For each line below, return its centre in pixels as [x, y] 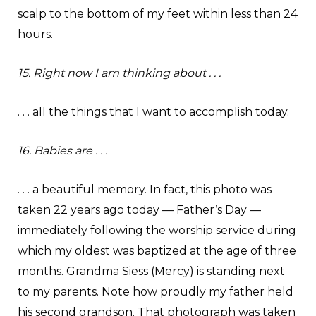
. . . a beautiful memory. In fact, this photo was [145, 190]
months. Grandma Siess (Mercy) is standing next [151, 272]
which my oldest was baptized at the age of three [157, 251]
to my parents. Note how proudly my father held [156, 292]
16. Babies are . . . [62, 151]
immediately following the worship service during [157, 231]
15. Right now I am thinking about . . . [119, 73]
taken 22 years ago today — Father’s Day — [139, 210]
